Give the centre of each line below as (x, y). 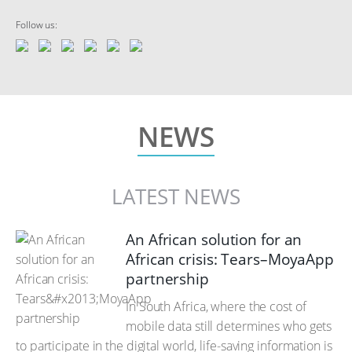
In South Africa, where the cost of (216, 306)
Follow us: (37, 25)
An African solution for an (214, 240)
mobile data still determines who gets (229, 326)
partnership (167, 279)
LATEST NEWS (176, 196)
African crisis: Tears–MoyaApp (230, 259)
